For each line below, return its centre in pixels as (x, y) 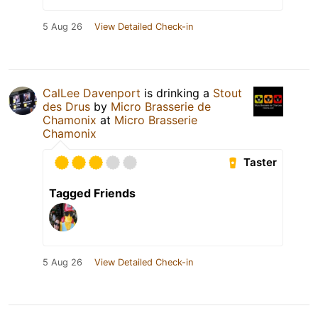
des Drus (66, 106)
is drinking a (177, 93)
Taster (261, 163)
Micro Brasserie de (161, 106)
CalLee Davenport (92, 93)
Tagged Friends (92, 193)
